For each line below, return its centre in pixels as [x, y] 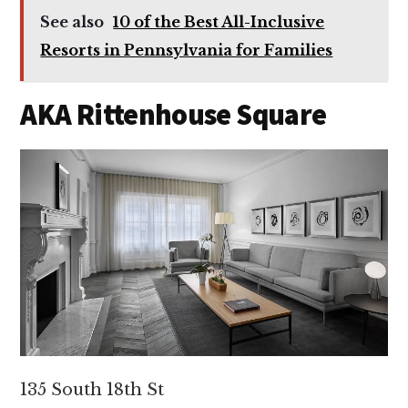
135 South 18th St [92, 389]
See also [72, 22]
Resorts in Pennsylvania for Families [187, 51]
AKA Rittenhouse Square [176, 115]
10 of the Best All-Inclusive [219, 22]
